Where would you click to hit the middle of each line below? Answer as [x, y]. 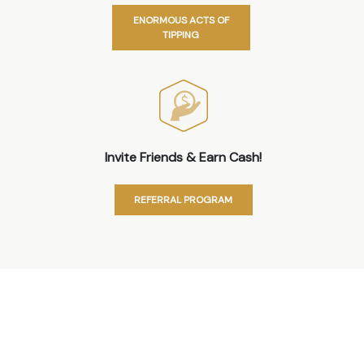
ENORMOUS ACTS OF [181, 20]
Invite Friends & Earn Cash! [183, 158]
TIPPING [181, 35]
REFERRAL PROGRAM [183, 200]
